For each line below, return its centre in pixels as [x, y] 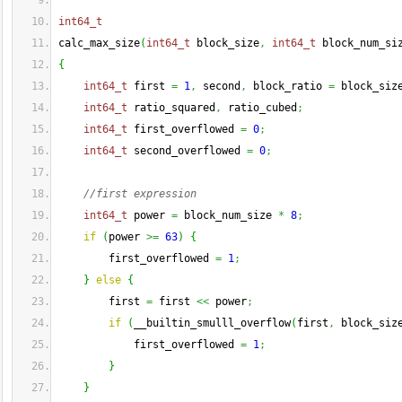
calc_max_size [99, 43]
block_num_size [228, 215]
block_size [225, 43]
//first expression [140, 194]
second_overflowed [187, 151]
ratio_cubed [259, 108]
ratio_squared [171, 108]
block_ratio [288, 86]
